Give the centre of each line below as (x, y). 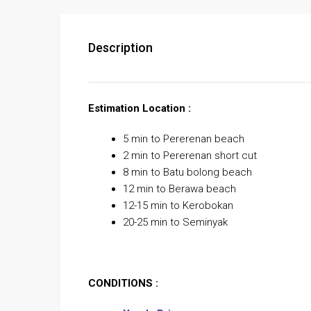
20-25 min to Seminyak (175, 222)
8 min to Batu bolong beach (187, 173)
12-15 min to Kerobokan (178, 206)
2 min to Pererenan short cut (190, 156)
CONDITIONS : (123, 284)
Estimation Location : (140, 109)
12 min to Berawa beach (179, 189)
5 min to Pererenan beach (184, 139)
